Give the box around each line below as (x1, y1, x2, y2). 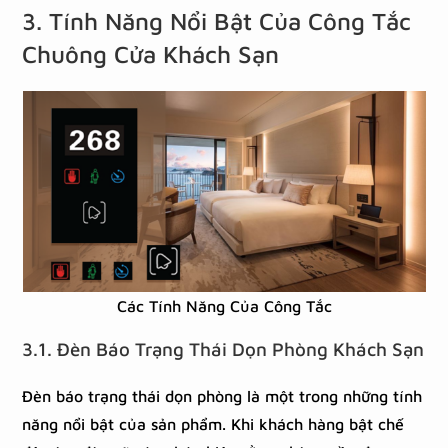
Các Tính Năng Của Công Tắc (116, 297, 332, 315)
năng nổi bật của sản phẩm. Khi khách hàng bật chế (22, 415, 405, 433)
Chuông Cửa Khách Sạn (22, 40, 280, 68)
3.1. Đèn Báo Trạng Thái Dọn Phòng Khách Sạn (22, 338, 425, 360)
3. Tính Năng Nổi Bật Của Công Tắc (22, 7, 412, 35)
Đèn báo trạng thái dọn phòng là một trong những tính (22, 387, 423, 405)
